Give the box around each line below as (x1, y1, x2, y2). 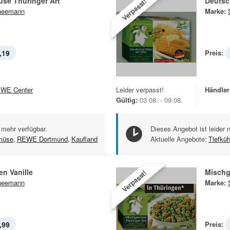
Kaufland (71, 133, 98, 144)
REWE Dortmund (17, 133, 68, 144)
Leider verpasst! (116, 84, 164, 94)
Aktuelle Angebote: (150, 133, 207, 144)
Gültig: (116, 94, 138, 105)
